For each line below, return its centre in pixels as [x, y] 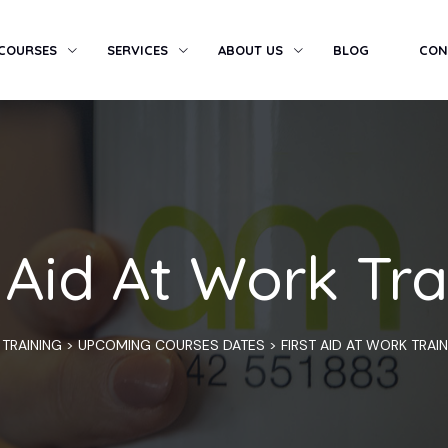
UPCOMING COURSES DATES [171, 345]
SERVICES [137, 50]
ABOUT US [250, 50]
